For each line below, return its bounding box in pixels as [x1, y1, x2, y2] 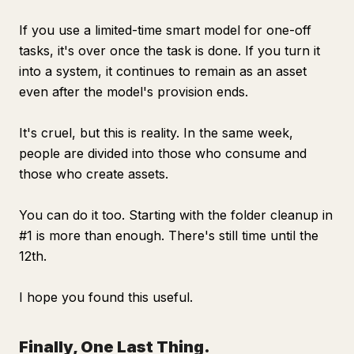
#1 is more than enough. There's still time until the [19, 228, 318, 243]
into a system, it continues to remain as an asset [19, 63, 307, 79]
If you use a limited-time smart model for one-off [19, 22, 311, 38]
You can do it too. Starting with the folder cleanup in [19, 207, 333, 223]
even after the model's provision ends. [19, 84, 248, 100]
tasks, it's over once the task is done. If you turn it [19, 43, 320, 58]
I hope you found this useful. [19, 289, 193, 305]
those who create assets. [19, 166, 168, 182]
